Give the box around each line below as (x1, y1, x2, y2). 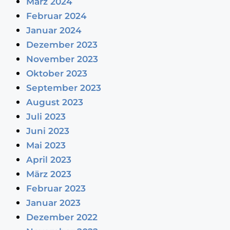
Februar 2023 (26, 183, 86, 194)
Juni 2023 (26, 126, 69, 137)
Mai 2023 (26, 140, 66, 151)
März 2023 (26, 169, 71, 180)
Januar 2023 (26, 198, 81, 208)
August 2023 (26, 97, 83, 108)
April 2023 (26, 155, 71, 165)
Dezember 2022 (26, 212, 98, 223)
